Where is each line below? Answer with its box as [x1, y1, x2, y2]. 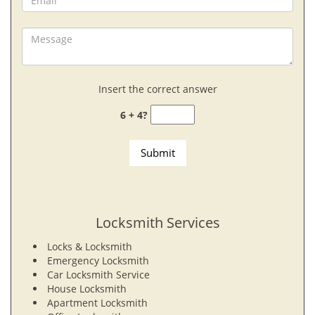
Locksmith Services [95, 213, 220, 232]
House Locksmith [47, 282, 129, 295]
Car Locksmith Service [47, 268, 150, 281]
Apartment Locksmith [47, 296, 148, 309]
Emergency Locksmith [47, 254, 149, 267]
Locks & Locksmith [47, 240, 132, 253]
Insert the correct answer [98, 82, 217, 96]
